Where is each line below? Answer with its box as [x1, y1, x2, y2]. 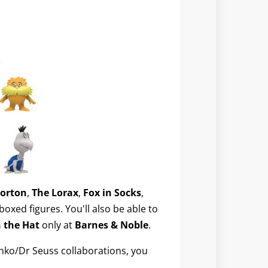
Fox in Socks [83, 186, 141, 199]
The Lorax [31, 186, 78, 199]
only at [41, 218, 75, 232]
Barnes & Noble [74, 218, 148, 232]
